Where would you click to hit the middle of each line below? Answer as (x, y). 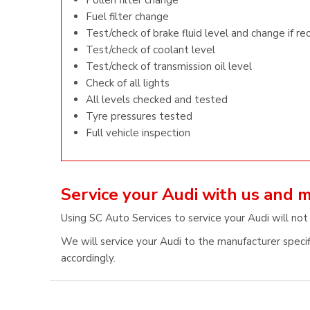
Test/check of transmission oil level (169, 66)
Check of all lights (128, 83)
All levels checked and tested (157, 100)
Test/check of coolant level (151, 50)
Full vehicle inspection (138, 133)
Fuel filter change (127, 17)
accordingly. (88, 258)
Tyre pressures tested (139, 116)
